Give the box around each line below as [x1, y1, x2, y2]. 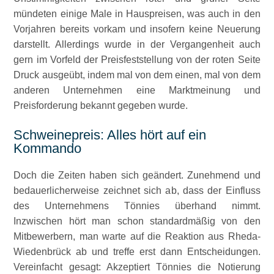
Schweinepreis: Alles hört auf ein [13, 127, 207, 143]
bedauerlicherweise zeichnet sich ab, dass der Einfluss [13, 185, 261, 196]
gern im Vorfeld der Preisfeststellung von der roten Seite [13, 54, 261, 65]
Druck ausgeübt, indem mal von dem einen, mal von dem [13, 70, 261, 80]
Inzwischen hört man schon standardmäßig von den [13, 216, 261, 226]
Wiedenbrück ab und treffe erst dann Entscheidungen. [13, 246, 261, 257]
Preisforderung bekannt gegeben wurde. [13, 100, 188, 111]
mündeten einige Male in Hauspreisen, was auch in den [13, 9, 261, 19]
